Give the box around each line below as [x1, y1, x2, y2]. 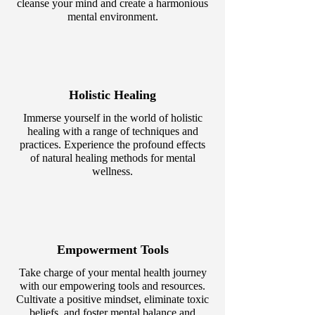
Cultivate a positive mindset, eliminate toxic [16, 293, 209, 305]
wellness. [92, 165, 133, 177]
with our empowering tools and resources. [20, 280, 205, 292]
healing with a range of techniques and [27, 125, 198, 137]
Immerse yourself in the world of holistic [22, 112, 202, 124]
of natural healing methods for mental [30, 152, 195, 164]
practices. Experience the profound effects [20, 139, 205, 150]
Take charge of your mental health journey [18, 266, 207, 278]
